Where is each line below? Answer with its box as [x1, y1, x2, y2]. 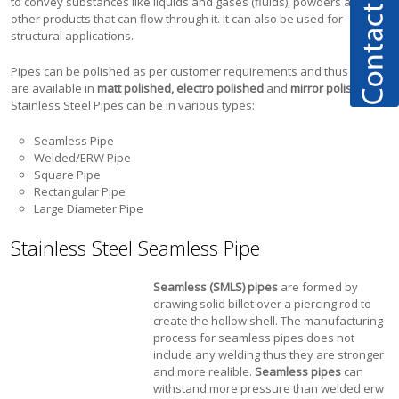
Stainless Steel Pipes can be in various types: [11, 97, 256, 113]
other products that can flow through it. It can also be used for [11, 11, 344, 27]
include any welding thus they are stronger [153, 346, 385, 362]
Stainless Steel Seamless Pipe [11, 234, 261, 261]
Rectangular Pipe [34, 183, 126, 199]
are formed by [278, 279, 359, 295]
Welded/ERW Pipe [34, 150, 132, 166]
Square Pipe [34, 167, 102, 183]
